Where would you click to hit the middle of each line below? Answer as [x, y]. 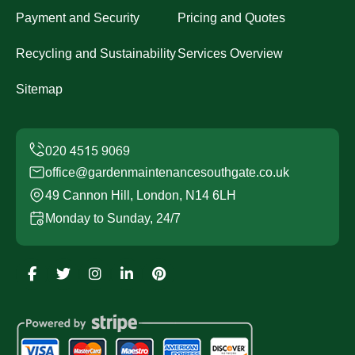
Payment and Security [78, 17]
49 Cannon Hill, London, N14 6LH [141, 195]
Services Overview [230, 53]
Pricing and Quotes [231, 17]
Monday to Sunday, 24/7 [113, 218]
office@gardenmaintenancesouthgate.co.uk [167, 172]
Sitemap [39, 89]
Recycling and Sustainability [96, 53]
